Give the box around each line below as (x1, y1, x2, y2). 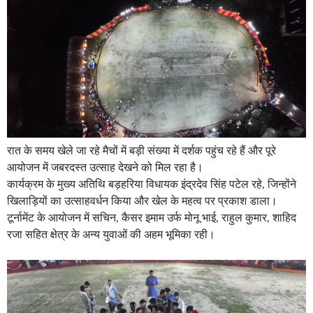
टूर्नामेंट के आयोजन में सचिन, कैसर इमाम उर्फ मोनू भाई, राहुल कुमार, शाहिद (7, 212, 296, 224)
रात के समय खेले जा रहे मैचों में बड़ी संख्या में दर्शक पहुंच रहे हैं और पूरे (7, 145, 276, 157)
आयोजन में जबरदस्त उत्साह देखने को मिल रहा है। (7, 162, 203, 174)
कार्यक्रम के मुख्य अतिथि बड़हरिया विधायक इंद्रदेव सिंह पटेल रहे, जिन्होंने (7, 179, 296, 191)
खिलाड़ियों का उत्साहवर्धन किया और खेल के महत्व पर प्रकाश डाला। (7, 196, 277, 208)
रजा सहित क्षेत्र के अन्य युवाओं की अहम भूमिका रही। (7, 229, 215, 241)
